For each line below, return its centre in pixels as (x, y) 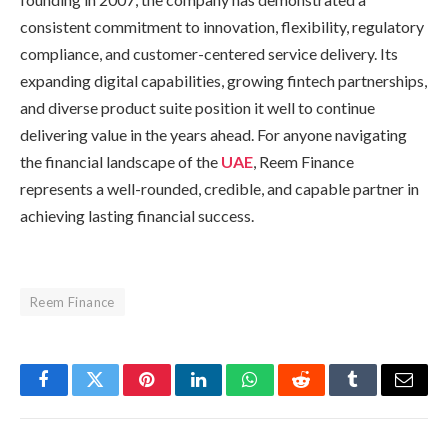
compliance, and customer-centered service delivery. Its (209, 53)
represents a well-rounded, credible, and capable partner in (219, 188)
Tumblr (378, 394)
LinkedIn (229, 394)
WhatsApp (287, 394)
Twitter (119, 394)
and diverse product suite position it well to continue (197, 107)
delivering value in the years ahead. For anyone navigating (213, 134)
